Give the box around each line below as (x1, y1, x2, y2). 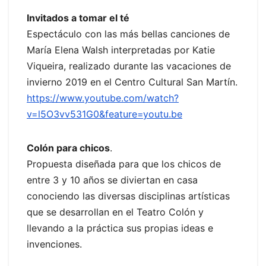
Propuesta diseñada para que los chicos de (27, 158, 221, 170)
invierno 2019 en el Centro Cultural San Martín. (27, 76, 237, 88)
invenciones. (27, 238, 82, 251)
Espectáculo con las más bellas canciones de (27, 28, 230, 40)
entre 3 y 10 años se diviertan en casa (27, 174, 198, 186)
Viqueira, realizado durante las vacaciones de (27, 60, 231, 72)
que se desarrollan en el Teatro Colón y (27, 206, 204, 218)
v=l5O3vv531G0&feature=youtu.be (27, 108, 182, 121)
